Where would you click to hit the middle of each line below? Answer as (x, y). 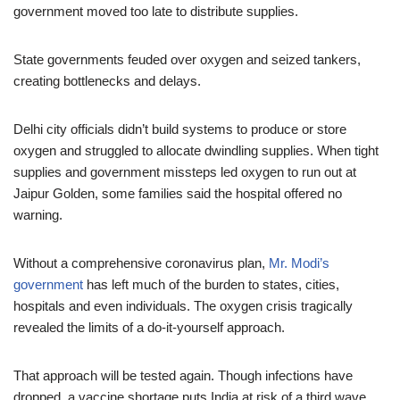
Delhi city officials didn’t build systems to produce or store (180, 129)
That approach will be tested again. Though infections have (183, 375)
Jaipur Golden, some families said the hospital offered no (178, 193)
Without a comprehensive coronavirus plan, (141, 263)
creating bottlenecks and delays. (107, 81)
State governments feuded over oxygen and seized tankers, (187, 59)
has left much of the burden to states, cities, (211, 284)
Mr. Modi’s (299, 263)
